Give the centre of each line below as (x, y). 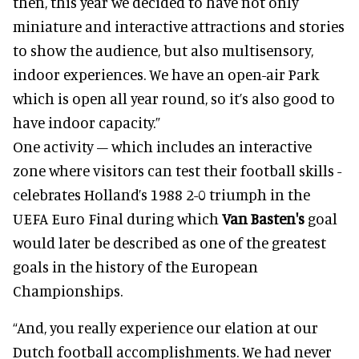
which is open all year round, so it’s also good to (174, 98)
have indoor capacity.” (87, 122)
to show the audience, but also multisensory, (163, 50)
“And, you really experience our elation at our (165, 327)
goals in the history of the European (135, 266)
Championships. (68, 290)
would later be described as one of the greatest (169, 242)
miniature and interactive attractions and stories (179, 26)
